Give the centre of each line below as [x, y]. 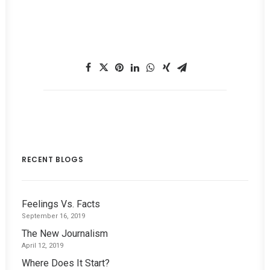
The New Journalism [65, 233]
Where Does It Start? [66, 263]
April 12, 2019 [42, 245]
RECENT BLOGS [53, 159]
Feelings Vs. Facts [61, 204]
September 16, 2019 [53, 216]
